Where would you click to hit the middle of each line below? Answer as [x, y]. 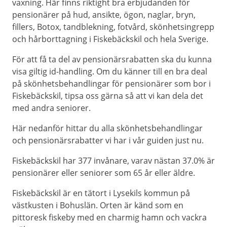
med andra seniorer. [51, 108]
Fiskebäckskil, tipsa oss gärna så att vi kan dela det [108, 96]
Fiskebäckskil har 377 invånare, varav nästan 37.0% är [113, 160]
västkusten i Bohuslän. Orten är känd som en [98, 205]
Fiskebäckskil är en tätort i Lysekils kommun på [101, 193]
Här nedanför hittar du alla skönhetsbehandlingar [107, 128]
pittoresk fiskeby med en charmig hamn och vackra [109, 217]
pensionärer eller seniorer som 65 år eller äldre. [104, 173]
